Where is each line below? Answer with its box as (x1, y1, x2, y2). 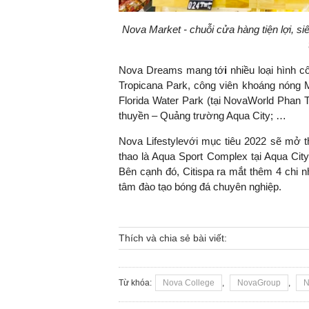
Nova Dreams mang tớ (119, 63, 225, 76)
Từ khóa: (119, 277, 152, 288)
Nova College (163, 277, 215, 288)
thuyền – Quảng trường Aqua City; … (119, 109, 286, 121)
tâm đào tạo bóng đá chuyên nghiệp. (119, 180, 281, 192)
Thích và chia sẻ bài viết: (119, 232, 227, 243)
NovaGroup (237, 277, 281, 288)
